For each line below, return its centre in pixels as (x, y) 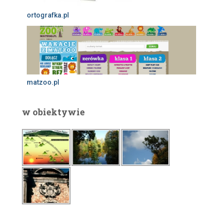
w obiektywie (53, 112)
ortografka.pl (48, 15)
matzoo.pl (43, 82)
